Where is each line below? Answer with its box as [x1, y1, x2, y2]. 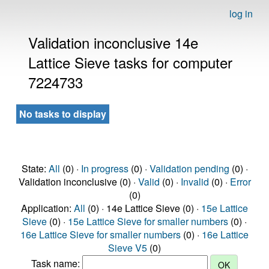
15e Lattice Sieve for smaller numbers [68, 214, 228, 228]
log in [229, 7, 253, 20]
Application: [21, 201, 74, 215]
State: [21, 162, 49, 175]
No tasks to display [19, 107, 106, 121]
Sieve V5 [108, 241, 147, 255]
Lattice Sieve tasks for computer [28, 52, 232, 73]
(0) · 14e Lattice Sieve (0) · [85, 201, 201, 215]
